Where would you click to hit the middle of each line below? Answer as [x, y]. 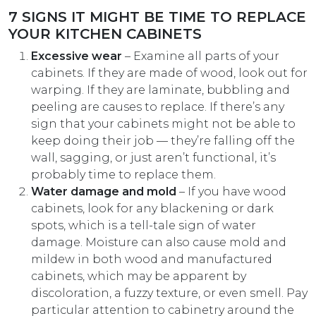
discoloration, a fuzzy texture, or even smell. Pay [169, 293]
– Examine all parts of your [201, 56]
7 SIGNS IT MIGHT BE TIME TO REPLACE [157, 17]
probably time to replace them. [125, 175]
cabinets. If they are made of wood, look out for [169, 73]
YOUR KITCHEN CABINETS [105, 34]
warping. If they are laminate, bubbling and [160, 90]
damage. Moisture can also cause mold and [159, 243]
